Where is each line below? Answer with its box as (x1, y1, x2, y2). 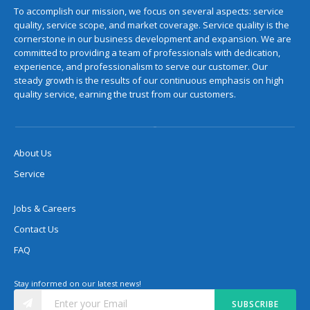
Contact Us (14, 223, 59, 235)
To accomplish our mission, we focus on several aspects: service (14, 5, 284, 17)
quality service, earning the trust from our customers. (14, 88, 236, 100)
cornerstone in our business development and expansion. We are (14, 33, 291, 45)
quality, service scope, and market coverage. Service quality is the (14, 19, 289, 31)
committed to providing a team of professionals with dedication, (14, 46, 280, 59)
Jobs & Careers (14, 202, 76, 215)
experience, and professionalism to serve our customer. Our (14, 60, 268, 73)
